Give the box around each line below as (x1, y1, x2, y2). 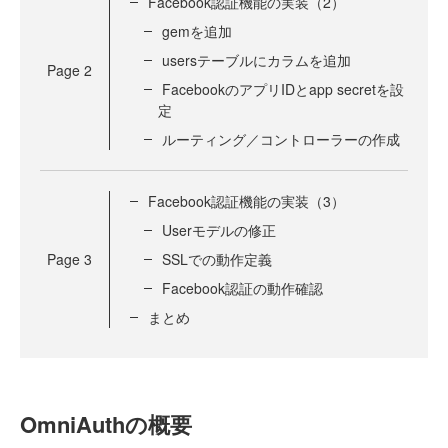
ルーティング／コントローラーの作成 (162, 128, 400, 149)
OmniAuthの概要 (20, 407, 192, 440)
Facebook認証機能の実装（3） (148, 190, 345, 211)
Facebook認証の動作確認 (162, 277, 323, 298)
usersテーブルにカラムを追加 (162, 49, 351, 70)
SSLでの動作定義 (162, 248, 272, 269)
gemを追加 (162, 20, 232, 41)
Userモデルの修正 (162, 219, 276, 240)
